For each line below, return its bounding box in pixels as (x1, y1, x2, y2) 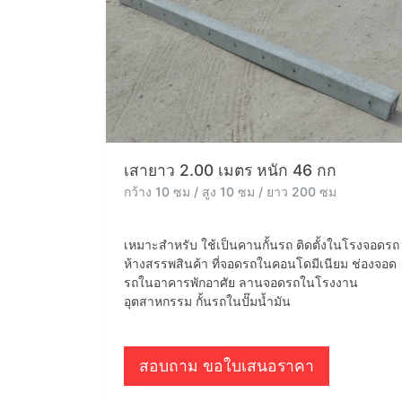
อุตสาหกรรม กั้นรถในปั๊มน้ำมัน (124, 293, 291, 310)
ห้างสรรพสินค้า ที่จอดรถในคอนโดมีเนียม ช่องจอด (124, 256, 397, 272)
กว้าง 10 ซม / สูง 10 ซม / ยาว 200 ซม (124, 184, 336, 200)
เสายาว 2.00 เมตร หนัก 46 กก (124, 161, 336, 180)
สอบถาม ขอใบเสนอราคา (139, 356, 314, 376)
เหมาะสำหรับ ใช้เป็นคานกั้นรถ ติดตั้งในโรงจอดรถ (124, 237, 399, 253)
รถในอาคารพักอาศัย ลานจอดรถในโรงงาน (124, 275, 358, 291)
